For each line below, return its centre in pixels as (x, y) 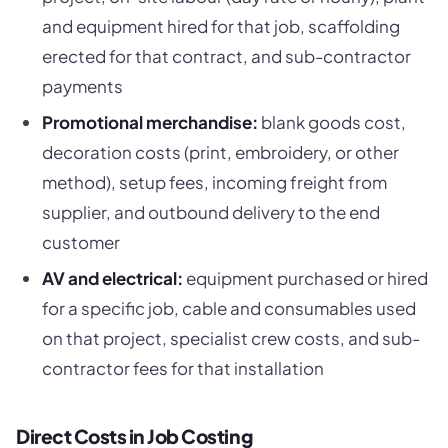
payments (82, 86)
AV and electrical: (112, 277)
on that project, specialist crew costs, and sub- (230, 337)
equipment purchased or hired (305, 277)
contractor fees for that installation (182, 367)
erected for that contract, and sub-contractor (226, 56)
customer (80, 241)
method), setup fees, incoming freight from (214, 181)
